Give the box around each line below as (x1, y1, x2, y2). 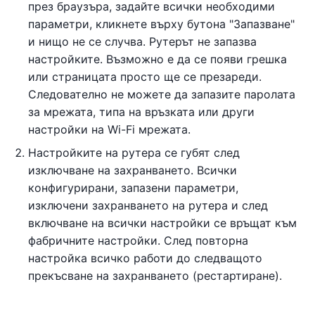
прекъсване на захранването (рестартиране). (28, 268, 282, 283)
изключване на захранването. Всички (28, 162, 237, 177)
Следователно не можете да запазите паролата (28, 86, 295, 101)
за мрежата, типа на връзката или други (28, 104, 255, 119)
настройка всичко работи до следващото (28, 250, 262, 265)
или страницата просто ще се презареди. (28, 69, 262, 84)
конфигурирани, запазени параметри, (28, 180, 238, 195)
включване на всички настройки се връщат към (28, 215, 297, 230)
